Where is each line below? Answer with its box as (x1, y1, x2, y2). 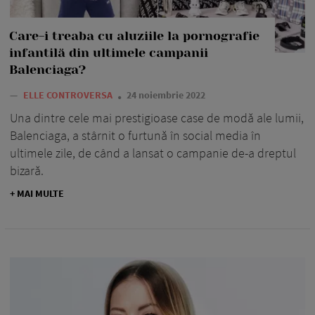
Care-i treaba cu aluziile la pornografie (9, 29, 259, 44)
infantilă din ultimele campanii (9, 46, 208, 60)
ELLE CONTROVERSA (23, 89, 115, 102)
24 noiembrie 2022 (127, 89, 205, 102)
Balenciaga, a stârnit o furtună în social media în (10, 127, 261, 144)
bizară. (10, 162, 44, 179)
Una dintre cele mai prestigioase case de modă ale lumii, (10, 110, 304, 127)
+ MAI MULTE (10, 187, 64, 200)
